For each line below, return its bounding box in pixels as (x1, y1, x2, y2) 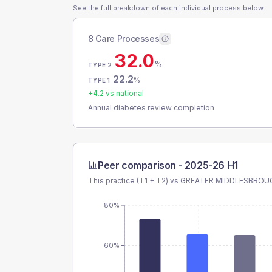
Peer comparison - (98, 159, 185, 171)
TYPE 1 (88, 76, 110, 84)
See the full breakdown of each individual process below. (73, 4, 265, 12)
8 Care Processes (88, 33, 160, 44)
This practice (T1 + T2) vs (88, 176, 180, 185)
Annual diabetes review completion (88, 103, 214, 112)
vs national (104, 89, 144, 98)
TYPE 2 (88, 61, 112, 69)
